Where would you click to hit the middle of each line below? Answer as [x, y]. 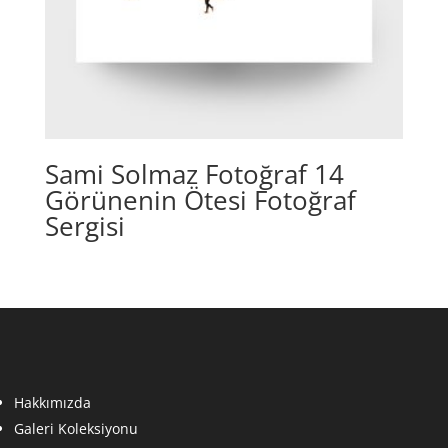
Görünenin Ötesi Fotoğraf [200, 200]
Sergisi [84, 226]
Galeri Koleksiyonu [76, 428]
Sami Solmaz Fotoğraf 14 [194, 174]
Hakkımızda [52, 402]
